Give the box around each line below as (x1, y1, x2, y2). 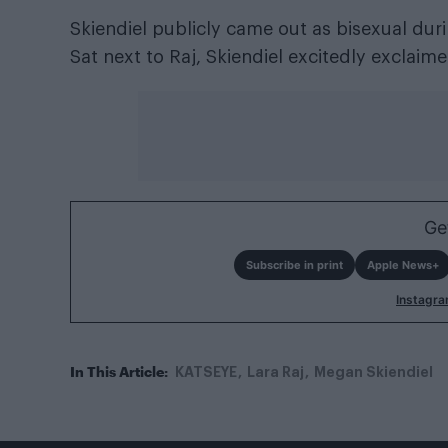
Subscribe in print (245, 257, 343, 272)
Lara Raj (247, 364, 304, 379)
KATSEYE (175, 364, 237, 379)
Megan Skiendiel (314, 364, 433, 379)
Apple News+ (366, 257, 439, 272)
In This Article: (70, 362, 168, 380)
